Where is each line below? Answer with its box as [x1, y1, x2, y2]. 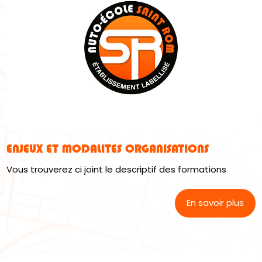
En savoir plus [186, 196, 244, 209]
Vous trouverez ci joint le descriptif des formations [6, 163, 229, 176]
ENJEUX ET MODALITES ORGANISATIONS [6, 142, 209, 156]
